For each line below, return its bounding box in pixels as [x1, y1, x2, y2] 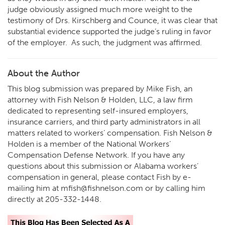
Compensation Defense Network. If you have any [8, 150, 185, 160]
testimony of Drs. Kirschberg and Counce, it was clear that [8, 16, 217, 25]
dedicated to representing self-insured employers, [8, 106, 188, 116]
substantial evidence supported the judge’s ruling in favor [8, 27, 211, 36]
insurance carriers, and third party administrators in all [8, 117, 200, 127]
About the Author [8, 68, 80, 79]
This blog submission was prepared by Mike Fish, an [8, 84, 192, 93]
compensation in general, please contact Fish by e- [8, 172, 191, 182]
